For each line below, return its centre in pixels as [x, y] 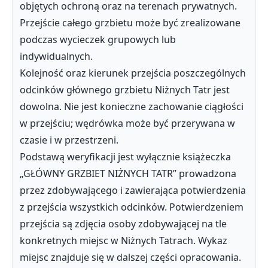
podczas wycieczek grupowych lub [98, 39]
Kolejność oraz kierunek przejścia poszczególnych [133, 73]
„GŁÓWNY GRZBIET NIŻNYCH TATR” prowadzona [128, 173]
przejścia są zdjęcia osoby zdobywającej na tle [123, 224]
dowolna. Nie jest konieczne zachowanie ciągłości [132, 106]
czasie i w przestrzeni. [69, 140]
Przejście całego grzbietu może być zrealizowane [130, 23]
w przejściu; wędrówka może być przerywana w [127, 123]
